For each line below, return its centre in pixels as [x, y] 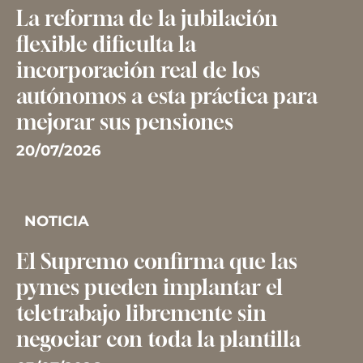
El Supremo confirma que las [156, 261]
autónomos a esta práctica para [167, 96]
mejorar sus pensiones [124, 122]
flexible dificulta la [106, 44]
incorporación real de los [138, 70]
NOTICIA [56, 221]
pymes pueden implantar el [149, 287]
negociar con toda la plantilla [158, 339]
